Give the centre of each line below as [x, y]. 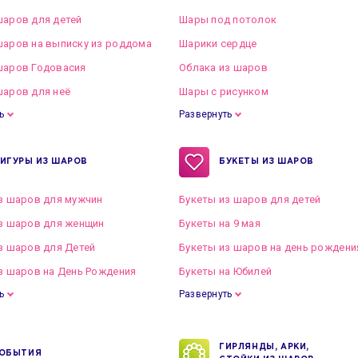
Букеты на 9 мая [220, 223]
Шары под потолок [228, 20]
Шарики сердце [218, 44]
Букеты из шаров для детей [250, 199]
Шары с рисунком [224, 91]
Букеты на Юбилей [226, 271]
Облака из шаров [223, 68]
